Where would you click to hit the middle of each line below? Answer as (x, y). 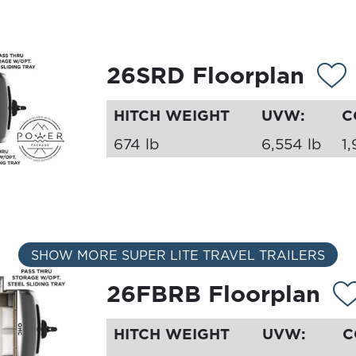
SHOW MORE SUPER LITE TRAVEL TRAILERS (178, 255)
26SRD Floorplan (205, 75)
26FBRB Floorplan (213, 293)
